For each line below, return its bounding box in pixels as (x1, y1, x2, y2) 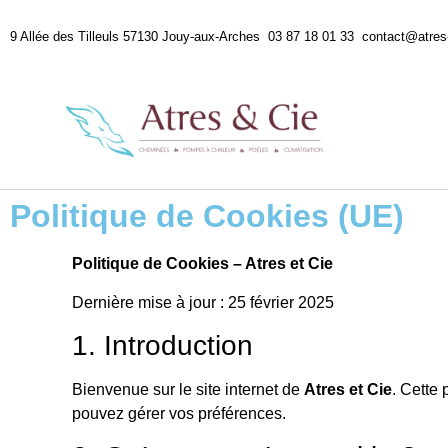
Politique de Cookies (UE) (10, 198, 404, 235)
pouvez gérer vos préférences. (72, 404, 286, 422)
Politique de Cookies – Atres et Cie (72, 255, 333, 273)
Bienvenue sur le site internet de (72, 380, 304, 398)
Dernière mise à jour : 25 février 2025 (72, 293, 334, 311)
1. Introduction (72, 329, 253, 361)
